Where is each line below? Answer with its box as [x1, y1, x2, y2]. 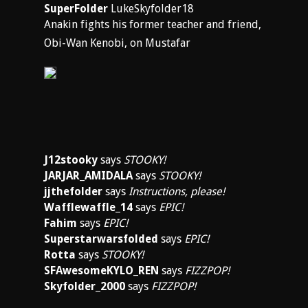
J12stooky [44, 153, 98, 166]
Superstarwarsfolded [44, 232, 158, 245]
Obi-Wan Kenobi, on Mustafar [44, 36, 190, 49]
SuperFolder [44, 2, 108, 15]
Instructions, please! [129, 185, 225, 198]
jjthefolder [44, 185, 102, 198]
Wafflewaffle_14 [44, 201, 133, 214]
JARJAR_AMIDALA [44, 169, 133, 182]
